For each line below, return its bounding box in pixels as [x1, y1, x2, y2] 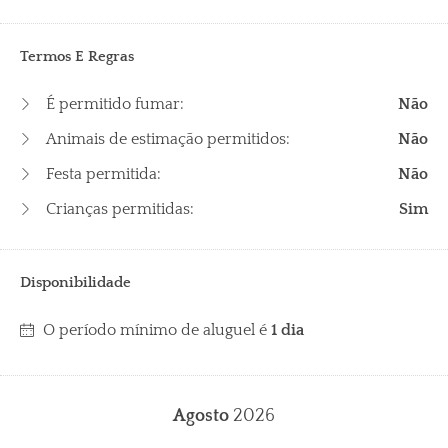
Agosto [173, 406, 233, 427]
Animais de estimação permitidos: [42, 130, 290, 149]
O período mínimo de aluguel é [43, 321, 271, 340]
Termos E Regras [20, 48, 134, 66]
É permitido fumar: [42, 95, 184, 114]
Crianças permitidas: [42, 200, 194, 219]
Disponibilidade [20, 274, 131, 292]
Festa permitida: [42, 165, 161, 184]
